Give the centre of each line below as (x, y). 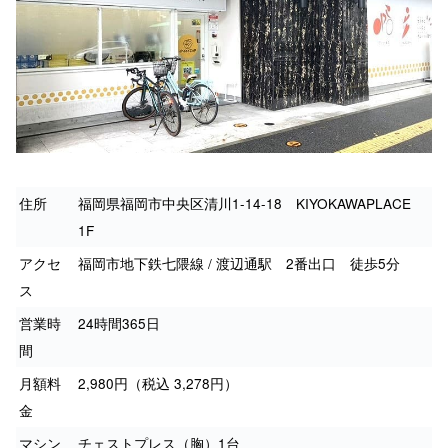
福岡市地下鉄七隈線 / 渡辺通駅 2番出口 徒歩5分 (239, 263)
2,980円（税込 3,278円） (158, 383)
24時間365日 (119, 323)
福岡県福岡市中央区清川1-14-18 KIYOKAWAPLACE (251, 203)
